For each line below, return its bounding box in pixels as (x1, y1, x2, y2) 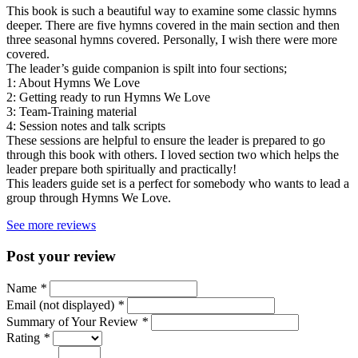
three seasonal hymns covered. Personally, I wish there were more (6, 33, 337, 47)
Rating (6, 330, 43, 344)
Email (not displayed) (6, 297, 117, 312)
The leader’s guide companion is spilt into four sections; (6, 62, 287, 76)
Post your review (6, 248, 116, 265)
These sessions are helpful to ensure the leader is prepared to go (6, 133, 325, 148)
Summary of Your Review (6, 314, 141, 328)
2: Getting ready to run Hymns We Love (6, 90, 210, 105)
